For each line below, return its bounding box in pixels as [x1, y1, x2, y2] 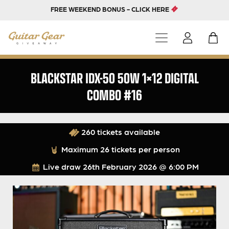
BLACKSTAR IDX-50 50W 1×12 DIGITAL [30, 67, 199, 88]
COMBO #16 [87, 84, 142, 105]
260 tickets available [79, 127, 160, 137]
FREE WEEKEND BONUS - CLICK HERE [51, 5, 171, 13]
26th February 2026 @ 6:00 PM [82, 162, 199, 172]
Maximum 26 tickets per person [59, 144, 180, 154]
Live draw [40, 162, 83, 172]
